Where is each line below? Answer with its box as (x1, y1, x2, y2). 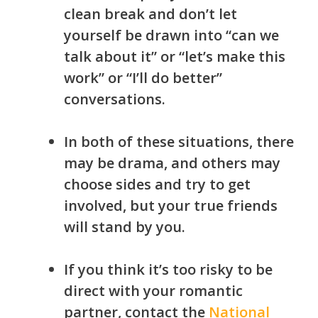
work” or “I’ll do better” (64, 68, 222, 88)
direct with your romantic (64, 281, 243, 301)
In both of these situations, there (64, 132, 294, 152)
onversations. (71, 89, 169, 109)
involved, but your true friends (64, 196, 278, 216)
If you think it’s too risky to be (64, 260, 273, 280)
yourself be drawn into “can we (64, 26, 279, 45)
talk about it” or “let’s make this (64, 47, 285, 67)
